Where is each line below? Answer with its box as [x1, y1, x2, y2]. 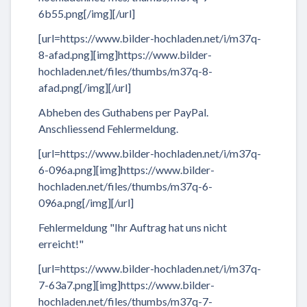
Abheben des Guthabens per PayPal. [38, 105, 208, 119]
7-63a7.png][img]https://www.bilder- [38, 278, 214, 291]
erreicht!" [38, 236, 84, 250]
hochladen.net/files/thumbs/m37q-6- [38, 179, 212, 193]
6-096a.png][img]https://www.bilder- [38, 162, 214, 176]
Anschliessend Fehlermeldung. [38, 121, 178, 135]
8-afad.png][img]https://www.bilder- [38, 47, 212, 61]
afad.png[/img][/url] [38, 80, 131, 94]
